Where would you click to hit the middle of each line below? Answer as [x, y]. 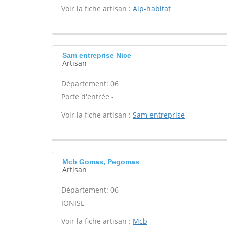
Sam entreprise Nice [97, 55]
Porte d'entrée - [88, 97]
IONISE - [75, 203]
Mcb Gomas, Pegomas [101, 162]
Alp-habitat [152, 8]
